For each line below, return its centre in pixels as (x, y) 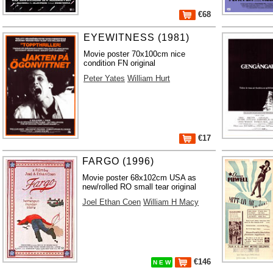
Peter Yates (105, 78)
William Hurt (149, 78)
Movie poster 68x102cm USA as (140, 177)
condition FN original (120, 63)
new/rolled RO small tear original (140, 186)
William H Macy (171, 202)
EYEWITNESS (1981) (137, 37)
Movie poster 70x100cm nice (135, 54)
